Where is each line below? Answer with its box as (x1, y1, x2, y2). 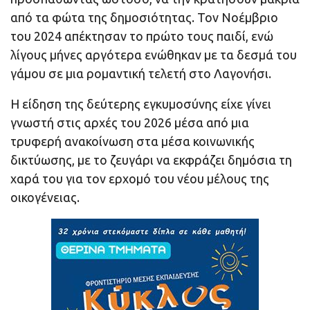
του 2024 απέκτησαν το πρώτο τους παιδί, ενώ (10, 29, 273, 44)
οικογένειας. (10, 190, 80, 205)
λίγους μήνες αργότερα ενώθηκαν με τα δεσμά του (10, 48, 297, 62)
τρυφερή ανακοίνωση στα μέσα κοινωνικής (10, 134, 255, 149)
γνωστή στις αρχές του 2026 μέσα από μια (10, 116, 249, 130)
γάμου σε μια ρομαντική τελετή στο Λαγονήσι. (10, 66, 271, 81)
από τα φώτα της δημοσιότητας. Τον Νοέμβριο (10, 10, 278, 25)
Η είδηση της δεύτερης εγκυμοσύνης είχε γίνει (10, 97, 271, 111)
